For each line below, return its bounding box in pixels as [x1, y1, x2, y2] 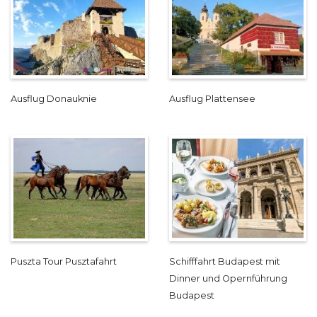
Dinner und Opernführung [169, 272, 287, 284]
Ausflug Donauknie [11, 93, 97, 105]
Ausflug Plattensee [169, 93, 255, 105]
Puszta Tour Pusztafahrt [11, 255, 117, 267]
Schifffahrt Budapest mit [169, 255, 280, 267]
